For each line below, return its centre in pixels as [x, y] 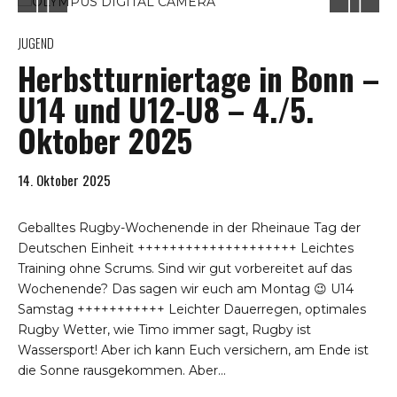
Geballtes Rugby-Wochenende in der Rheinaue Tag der [189, 227]
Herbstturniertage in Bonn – [198, 78]
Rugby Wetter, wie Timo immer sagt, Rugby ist [164, 329]
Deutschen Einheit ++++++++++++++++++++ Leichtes [186, 248]
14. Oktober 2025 [64, 179]
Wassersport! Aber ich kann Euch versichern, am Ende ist [193, 350]
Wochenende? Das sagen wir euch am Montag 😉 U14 [186, 288]
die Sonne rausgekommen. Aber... [122, 370]
